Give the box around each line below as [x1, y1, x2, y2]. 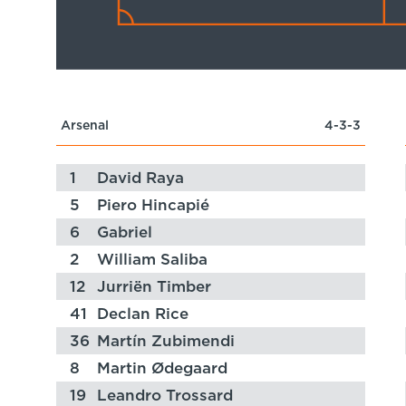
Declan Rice [96, 306, 188, 323]
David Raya [96, 170, 184, 187]
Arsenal [61, 120, 109, 133]
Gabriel [96, 225, 152, 241]
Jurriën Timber [96, 279, 211, 295]
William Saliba [96, 252, 208, 268]
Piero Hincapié [96, 198, 209, 214]
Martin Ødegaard [96, 361, 227, 377]
